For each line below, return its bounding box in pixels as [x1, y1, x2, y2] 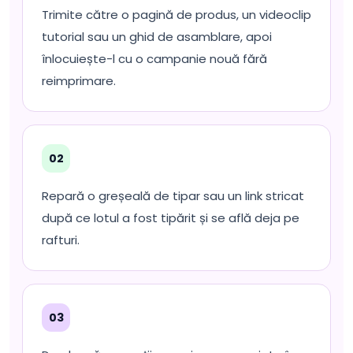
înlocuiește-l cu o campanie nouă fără [42, 50, 267, 67]
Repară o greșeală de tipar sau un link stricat [42, 188, 304, 204]
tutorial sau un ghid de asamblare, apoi [42, 28, 272, 45]
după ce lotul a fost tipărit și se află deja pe [42, 210, 299, 226]
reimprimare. [42, 72, 116, 89]
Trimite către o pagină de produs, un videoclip [42, 6, 311, 23]
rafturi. [42, 232, 80, 248]
